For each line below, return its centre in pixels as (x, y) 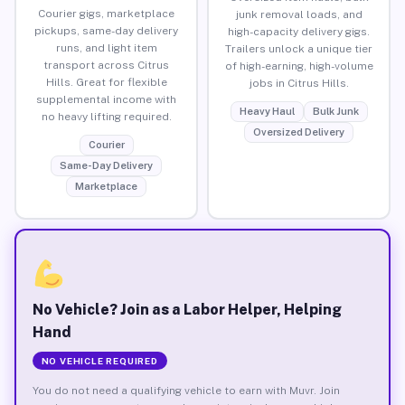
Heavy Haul (267, 111)
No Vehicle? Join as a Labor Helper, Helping (187, 309)
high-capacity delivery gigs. (299, 31)
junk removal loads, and (299, 14)
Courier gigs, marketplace (106, 13)
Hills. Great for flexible (106, 82)
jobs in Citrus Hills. (299, 83)
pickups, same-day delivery (106, 30)
